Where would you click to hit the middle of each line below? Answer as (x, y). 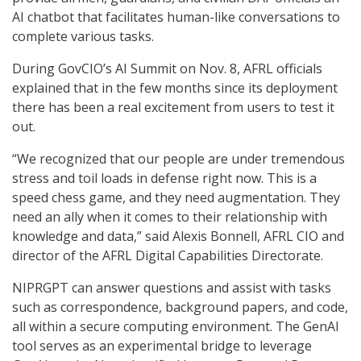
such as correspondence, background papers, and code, (180, 307)
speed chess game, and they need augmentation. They (176, 198)
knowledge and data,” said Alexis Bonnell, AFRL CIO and (178, 237)
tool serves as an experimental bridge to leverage (162, 346)
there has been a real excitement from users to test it (173, 108)
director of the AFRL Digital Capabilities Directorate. (168, 256)
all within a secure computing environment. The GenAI (176, 327)
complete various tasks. (83, 37)
